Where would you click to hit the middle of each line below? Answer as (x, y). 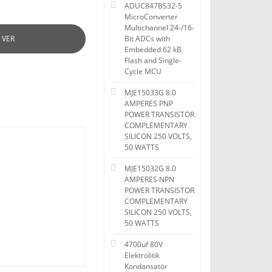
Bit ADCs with (147, 39)
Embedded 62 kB (153, 49)
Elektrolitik (142, 255)
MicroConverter (151, 17)
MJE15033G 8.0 (150, 93)
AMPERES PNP (149, 104)
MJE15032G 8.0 (150, 168)
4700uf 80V (144, 244)
